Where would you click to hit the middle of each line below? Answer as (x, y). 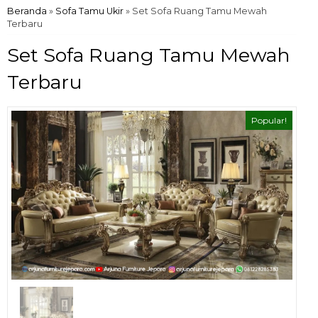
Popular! (269, 120)
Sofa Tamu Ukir (89, 11)
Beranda (27, 11)
